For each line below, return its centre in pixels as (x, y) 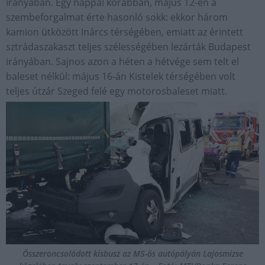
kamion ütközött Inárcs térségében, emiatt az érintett (125, 32)
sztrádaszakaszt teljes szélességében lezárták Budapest (128, 47)
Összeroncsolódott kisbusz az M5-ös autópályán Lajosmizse (132, 254)
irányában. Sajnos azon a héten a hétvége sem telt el (122, 62)
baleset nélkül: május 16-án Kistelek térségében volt (121, 77)
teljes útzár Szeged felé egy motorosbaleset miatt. (117, 91)
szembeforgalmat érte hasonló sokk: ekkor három (117, 17)
